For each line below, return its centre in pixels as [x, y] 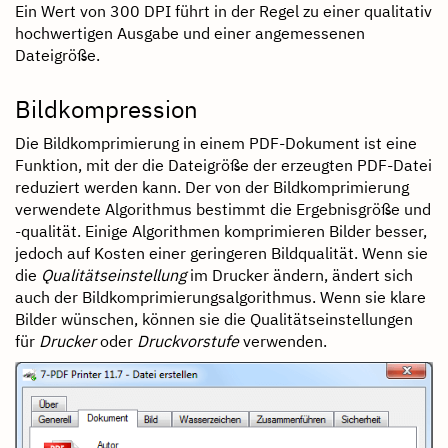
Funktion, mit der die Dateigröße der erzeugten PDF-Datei [223, 165]
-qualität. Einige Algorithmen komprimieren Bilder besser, [221, 231]
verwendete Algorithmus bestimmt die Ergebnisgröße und [223, 209]
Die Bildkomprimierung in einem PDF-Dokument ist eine [216, 143]
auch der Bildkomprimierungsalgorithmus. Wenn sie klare [220, 297]
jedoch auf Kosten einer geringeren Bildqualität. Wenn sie [221, 253]
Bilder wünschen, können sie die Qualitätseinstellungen [214, 319]
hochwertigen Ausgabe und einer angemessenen [190, 33]
